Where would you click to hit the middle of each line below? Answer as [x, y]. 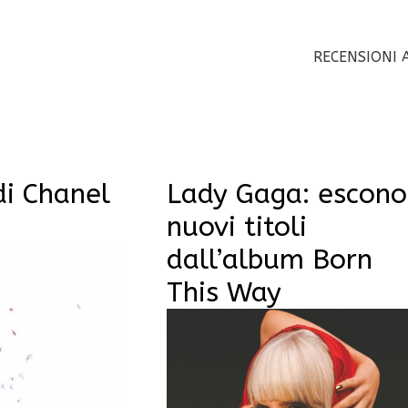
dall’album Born [269, 259]
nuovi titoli [236, 226]
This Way [224, 292]
